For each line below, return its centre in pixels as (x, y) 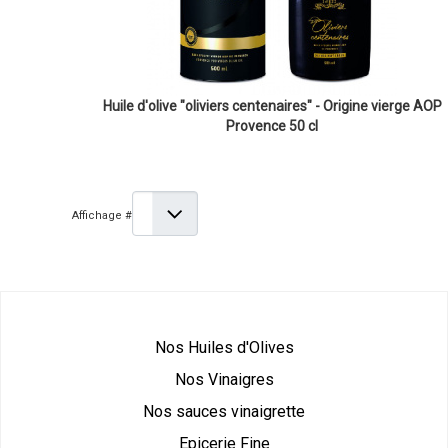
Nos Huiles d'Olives (224, 348)
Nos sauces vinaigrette (224, 412)
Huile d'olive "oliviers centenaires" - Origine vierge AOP (272, 106)
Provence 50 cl (272, 126)
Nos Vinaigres (224, 380)
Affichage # (102, 215)
